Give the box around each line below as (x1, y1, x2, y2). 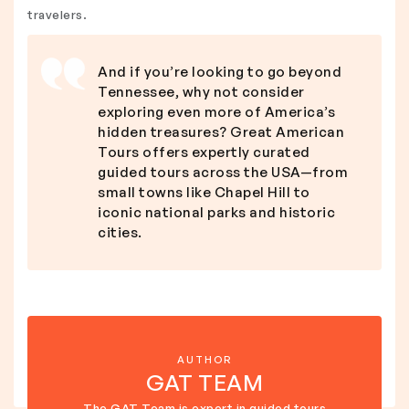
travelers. (27, 7, 87, 22)
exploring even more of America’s (98, 103, 335, 121)
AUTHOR (176, 353, 233, 366)
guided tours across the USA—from (98, 163, 348, 181)
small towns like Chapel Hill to (98, 184, 310, 201)
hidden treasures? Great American (98, 123, 344, 141)
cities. (98, 224, 142, 241)
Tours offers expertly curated (98, 143, 310, 161)
